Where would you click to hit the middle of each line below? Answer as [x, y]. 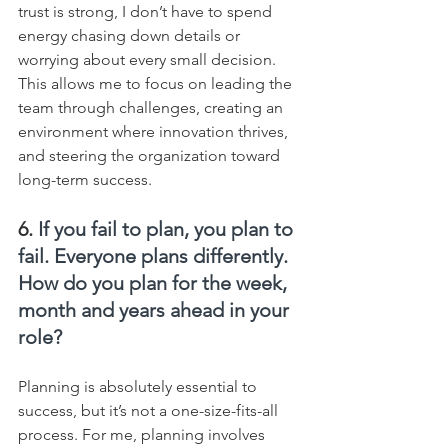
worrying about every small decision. [149, 59]
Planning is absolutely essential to [139, 386]
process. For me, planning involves [143, 434]
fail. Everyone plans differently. [155, 255]
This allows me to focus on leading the [157, 83]
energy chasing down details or [131, 35]
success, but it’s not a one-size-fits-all [150, 410]
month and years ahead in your [156, 309]
